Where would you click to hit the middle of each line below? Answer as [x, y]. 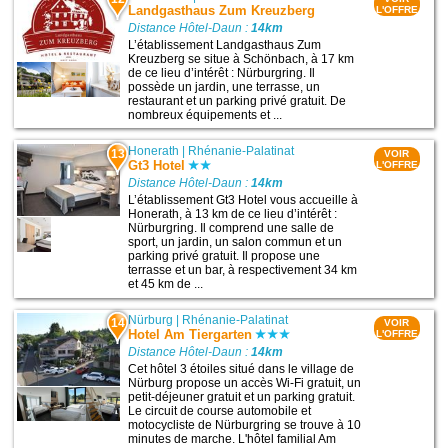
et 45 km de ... [166, 284]
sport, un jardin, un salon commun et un [235, 242]
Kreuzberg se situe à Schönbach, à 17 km [241, 58]
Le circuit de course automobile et [220, 411]
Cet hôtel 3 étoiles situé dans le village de [241, 369]
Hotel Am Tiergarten [190, 335]
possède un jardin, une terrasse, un [224, 86]
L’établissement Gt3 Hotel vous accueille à [243, 200]
